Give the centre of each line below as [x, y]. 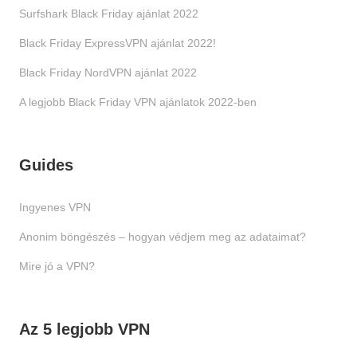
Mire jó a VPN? [57, 267]
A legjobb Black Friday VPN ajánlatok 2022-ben [137, 102]
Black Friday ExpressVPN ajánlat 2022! [117, 43]
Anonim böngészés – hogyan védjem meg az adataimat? [162, 237]
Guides [46, 165]
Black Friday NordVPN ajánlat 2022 [108, 73]
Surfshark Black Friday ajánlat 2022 [108, 14]
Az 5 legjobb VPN [84, 330]
